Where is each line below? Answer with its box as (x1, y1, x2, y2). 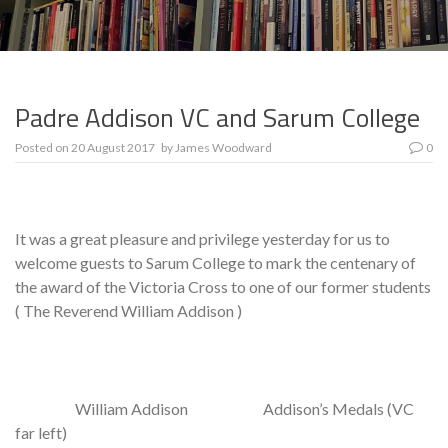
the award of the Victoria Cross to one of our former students (15, 277, 431, 297)
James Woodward (175, 140, 272, 156)
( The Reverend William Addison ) (15, 301, 242, 321)
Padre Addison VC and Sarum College (15, 98, 420, 138)
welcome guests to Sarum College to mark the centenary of (15, 253, 416, 273)
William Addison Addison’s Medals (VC (15, 399, 414, 419)
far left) (15, 423, 67, 443)
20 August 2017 (71, 140, 155, 156)
